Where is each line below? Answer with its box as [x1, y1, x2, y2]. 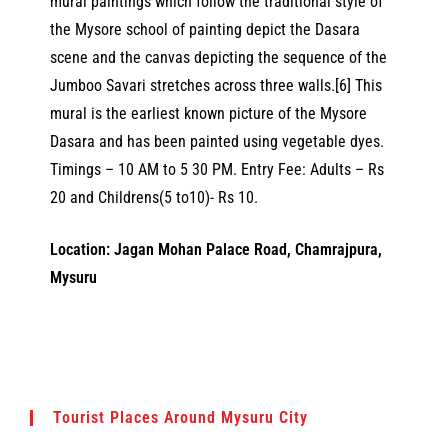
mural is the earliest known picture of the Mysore [50, 104, 367, 124]
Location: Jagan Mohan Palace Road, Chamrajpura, [50, 240, 382, 260]
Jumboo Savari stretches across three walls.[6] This [50, 76, 382, 96]
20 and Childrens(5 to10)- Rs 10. [50, 188, 258, 208]
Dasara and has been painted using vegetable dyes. [50, 132, 384, 152]
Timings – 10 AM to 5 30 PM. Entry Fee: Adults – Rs [50, 160, 384, 180]
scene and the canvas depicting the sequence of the [50, 48, 387, 68]
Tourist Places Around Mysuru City [53, 408, 308, 428]
